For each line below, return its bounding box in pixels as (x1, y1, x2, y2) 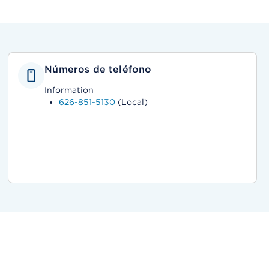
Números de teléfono (44, 64, 152, 75)
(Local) (118, 97, 148, 107)
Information (44, 85, 94, 95)
